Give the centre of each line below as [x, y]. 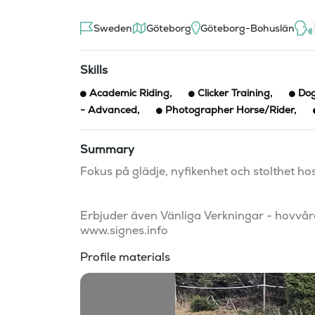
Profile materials [125, 257]
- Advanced [109, 110]
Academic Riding [129, 93]
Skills [94, 70]
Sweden [113, 28]
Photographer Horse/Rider [230, 110]
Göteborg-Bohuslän [247, 28]
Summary [107, 149]
